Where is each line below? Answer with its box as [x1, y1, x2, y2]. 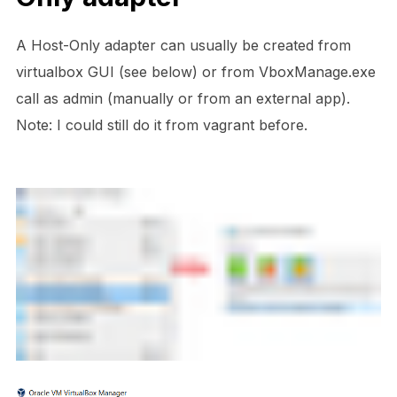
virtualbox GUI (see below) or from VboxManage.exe [15, 62, 376, 81]
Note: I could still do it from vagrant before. [15, 115, 307, 134]
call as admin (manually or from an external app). [15, 89, 350, 107]
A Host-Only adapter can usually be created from [15, 35, 351, 54]
